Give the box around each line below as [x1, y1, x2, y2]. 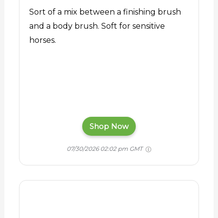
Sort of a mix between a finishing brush [29, 7, 181, 17]
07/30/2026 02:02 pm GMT [67, 145, 144, 152]
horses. [29, 36, 56, 45]
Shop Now [90, 122, 128, 131]
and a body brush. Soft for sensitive [29, 21, 165, 31]
